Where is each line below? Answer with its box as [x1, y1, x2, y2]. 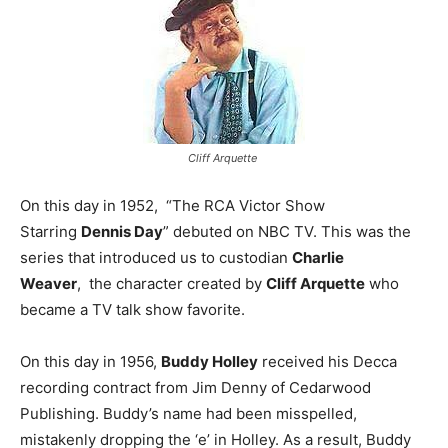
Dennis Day [81, 222, 163, 242]
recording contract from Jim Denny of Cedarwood [20, 378, 371, 398]
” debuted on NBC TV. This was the [163, 222, 411, 242]
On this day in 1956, [20, 352, 161, 372]
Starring [20, 222, 81, 242]
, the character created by [77, 274, 266, 294]
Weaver [20, 274, 77, 294]
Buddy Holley [161, 352, 258, 372]
